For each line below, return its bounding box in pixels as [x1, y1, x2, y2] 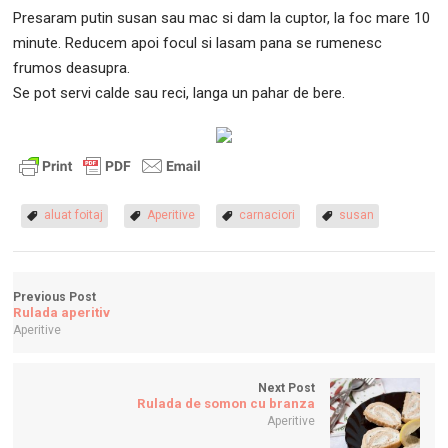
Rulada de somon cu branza [136, 395, 315, 411]
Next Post [257, 380, 315, 395]
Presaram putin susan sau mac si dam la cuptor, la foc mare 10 [13, 8, 431, 27]
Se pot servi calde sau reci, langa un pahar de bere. [13, 83, 346, 102]
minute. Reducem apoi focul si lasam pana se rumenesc [13, 33, 383, 52]
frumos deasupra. [13, 58, 131, 77]
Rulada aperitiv [13, 304, 111, 320]
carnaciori [239, 207, 296, 222]
